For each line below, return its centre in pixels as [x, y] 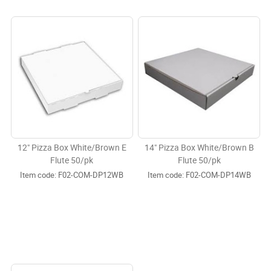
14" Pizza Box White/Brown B [199, 148]
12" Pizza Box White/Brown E [72, 148]
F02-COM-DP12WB [90, 175]
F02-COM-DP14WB [217, 175]
